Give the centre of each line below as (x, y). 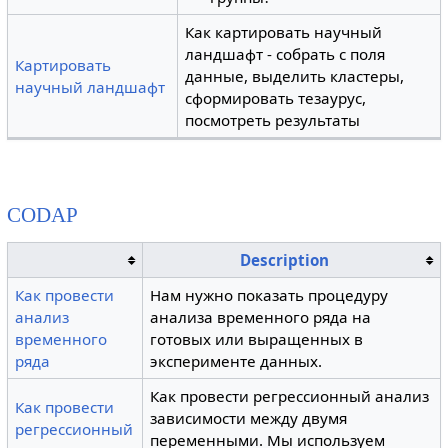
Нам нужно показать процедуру (269, 294)
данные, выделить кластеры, (295, 76)
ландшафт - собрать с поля (285, 54)
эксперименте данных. (236, 360)
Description (285, 259)
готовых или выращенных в (257, 338)
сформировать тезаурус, (276, 98)
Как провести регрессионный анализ (290, 395)
